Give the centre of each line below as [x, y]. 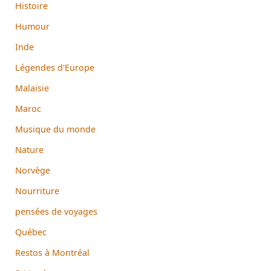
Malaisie [32, 88]
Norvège [33, 170]
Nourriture [37, 191]
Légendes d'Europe [55, 67]
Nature [29, 149]
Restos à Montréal [52, 252]
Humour [32, 26]
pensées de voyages [56, 211]
